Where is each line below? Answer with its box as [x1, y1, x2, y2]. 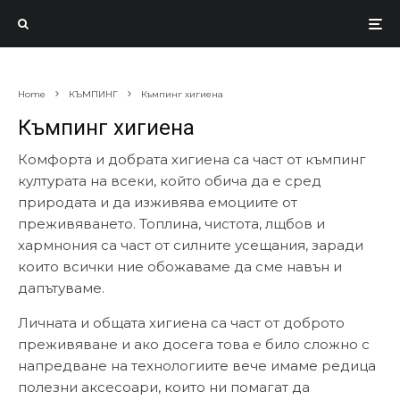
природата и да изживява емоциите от [18, 194, 297, 211]
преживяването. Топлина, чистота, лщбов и [18, 215, 325, 232]
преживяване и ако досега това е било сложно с [18, 336, 370, 353]
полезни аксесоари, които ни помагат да [18, 379, 310, 396]
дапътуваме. [18, 279, 108, 296]
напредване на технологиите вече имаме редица [18, 357, 376, 374]
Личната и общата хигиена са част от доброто [18, 314, 345, 331]
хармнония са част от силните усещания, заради [18, 237, 363, 254]
